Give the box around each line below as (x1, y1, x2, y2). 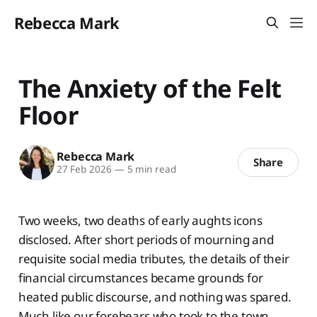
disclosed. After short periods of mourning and (18, 231, 274, 248)
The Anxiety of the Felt (18, 71, 282, 105)
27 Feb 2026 (56, 163, 112, 176)
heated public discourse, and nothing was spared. (18, 288, 292, 305)
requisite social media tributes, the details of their (18, 250, 289, 267)
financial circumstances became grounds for (18, 269, 263, 286)
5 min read (124, 163, 176, 176)
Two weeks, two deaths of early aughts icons (18, 212, 263, 229)
